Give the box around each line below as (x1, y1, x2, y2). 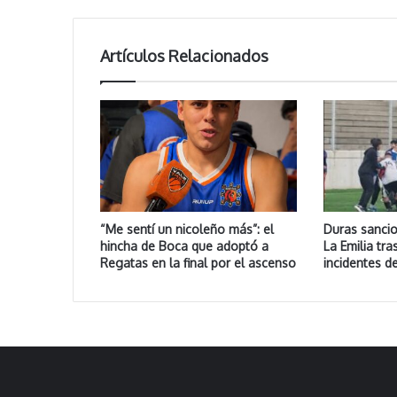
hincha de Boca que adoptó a (100, 237, 269, 253)
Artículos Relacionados (100, 46, 269, 66)
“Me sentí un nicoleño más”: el (100, 221, 275, 237)
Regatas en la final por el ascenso (100, 254, 297, 270)
